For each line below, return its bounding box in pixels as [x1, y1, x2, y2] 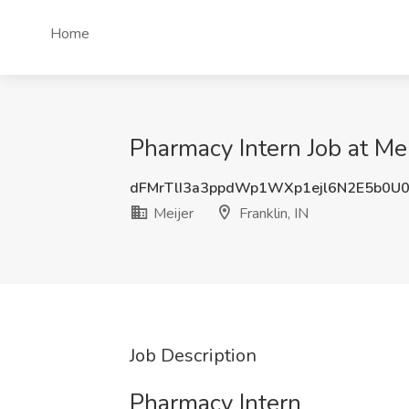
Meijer [150, 204, 194, 224]
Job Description [130, 343, 257, 368]
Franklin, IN [236, 204, 309, 224]
